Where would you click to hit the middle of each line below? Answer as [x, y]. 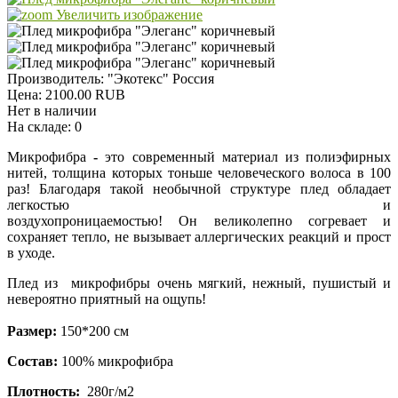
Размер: [32, 331]
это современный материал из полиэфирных [248, 157]
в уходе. [31, 253]
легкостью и [199, 205]
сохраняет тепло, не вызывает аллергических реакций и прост [199, 237]
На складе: [41, 127]
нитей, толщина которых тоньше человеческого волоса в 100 [199, 173]
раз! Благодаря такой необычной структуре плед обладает [199, 189]
